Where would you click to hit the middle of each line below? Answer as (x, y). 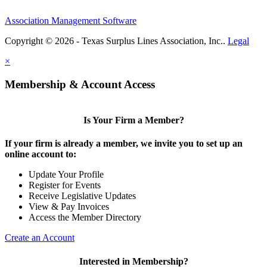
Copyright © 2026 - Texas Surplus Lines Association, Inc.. (116, 41)
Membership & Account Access (80, 85)
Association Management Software (71, 21)
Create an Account (40, 238)
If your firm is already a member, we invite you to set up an (124, 144)
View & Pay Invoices (69, 207)
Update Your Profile (66, 175)
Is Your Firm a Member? (133, 120)
